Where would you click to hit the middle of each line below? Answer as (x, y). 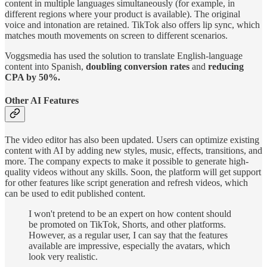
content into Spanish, (45, 66)
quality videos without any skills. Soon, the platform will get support (133, 172)
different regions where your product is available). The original (122, 14)
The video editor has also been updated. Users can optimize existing (132, 140)
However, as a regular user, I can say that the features (128, 235)
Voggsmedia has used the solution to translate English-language (124, 55)
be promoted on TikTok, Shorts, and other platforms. (127, 225)
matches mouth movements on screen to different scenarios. (116, 35)
